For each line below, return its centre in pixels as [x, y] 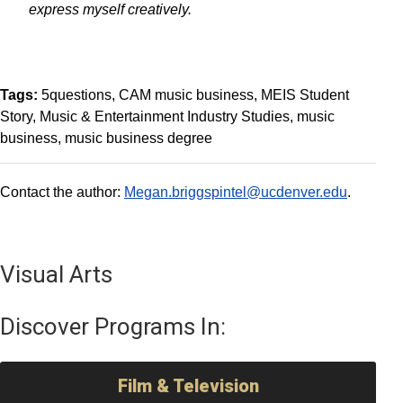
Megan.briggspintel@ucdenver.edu [236, 192]
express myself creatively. [112, 9]
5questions [76, 95]
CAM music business [186, 95]
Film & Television [188, 386]
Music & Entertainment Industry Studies [165, 116]
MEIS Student [305, 95]
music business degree [139, 138]
